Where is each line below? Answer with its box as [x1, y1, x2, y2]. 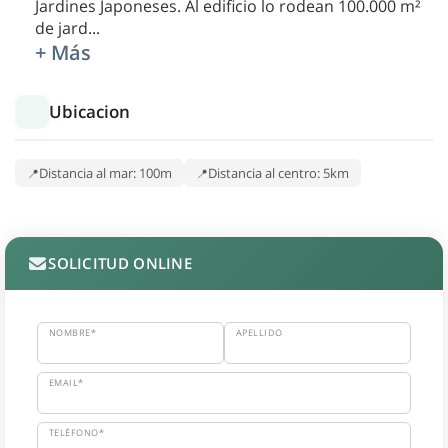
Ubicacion [49, 100, 130, 124]
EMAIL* [49, 376, 84, 390]
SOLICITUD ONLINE [48, 253, 193, 274]
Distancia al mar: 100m [39, 164, 172, 183]
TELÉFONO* [49, 426, 105, 440]
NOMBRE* [49, 326, 97, 340]
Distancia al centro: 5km [208, 164, 349, 183]
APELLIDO [236, 326, 283, 340]
